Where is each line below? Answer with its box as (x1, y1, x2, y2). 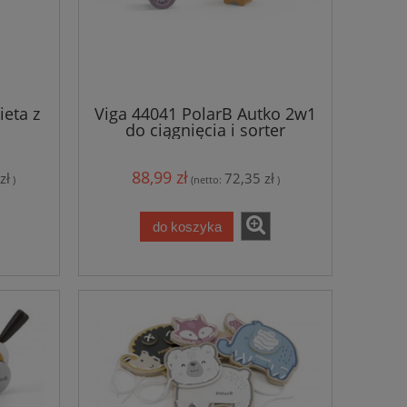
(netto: (190, 173, 224, 187)
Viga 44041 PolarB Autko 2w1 (94, 102, 316, 124)
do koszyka (152, 218, 222, 234)
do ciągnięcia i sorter (125, 118, 285, 141)
